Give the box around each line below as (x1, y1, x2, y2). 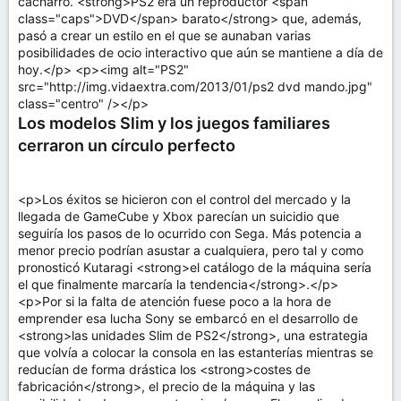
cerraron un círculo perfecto (18, 136, 235, 155)
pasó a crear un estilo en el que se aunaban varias (18, 28, 311, 43)
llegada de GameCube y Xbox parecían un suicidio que (18, 209, 339, 224)
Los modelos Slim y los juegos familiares (18, 114, 330, 132)
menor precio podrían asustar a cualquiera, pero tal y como (18, 243, 363, 258)
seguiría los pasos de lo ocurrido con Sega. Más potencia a (18, 226, 362, 241)
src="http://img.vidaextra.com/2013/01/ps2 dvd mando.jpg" (18, 79, 372, 94)
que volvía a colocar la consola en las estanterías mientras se (18, 345, 373, 360)
